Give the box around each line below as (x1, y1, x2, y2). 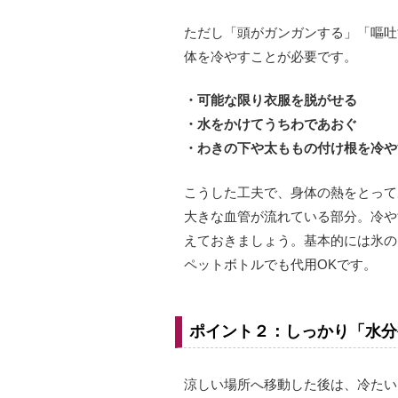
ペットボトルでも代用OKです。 (184, 256, 377, 272)
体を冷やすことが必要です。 (184, 48, 357, 64)
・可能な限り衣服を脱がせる (184, 92, 357, 108)
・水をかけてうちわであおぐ (184, 116, 357, 132)
